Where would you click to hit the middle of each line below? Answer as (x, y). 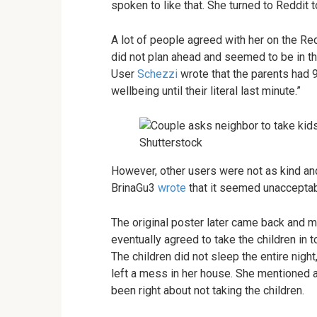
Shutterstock (171, 143)
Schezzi (157, 74)
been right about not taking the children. (208, 290)
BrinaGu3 (134, 188)
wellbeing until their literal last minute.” (206, 91)
